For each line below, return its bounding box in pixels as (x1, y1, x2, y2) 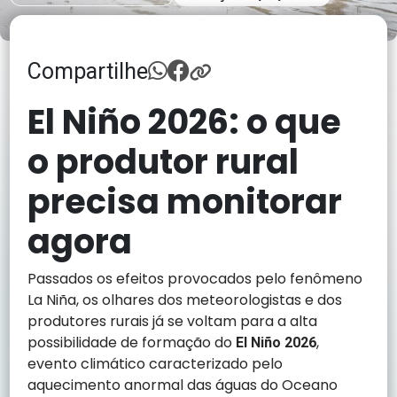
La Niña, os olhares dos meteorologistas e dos (27, 290, 343, 311)
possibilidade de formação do (27, 332, 237, 354)
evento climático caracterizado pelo (27, 354, 284, 375)
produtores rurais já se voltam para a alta (27, 311, 318, 332)
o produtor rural (27, 138, 300, 186)
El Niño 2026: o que (27, 98, 342, 146)
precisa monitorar (27, 178, 343, 226)
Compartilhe (27, 58, 149, 85)
